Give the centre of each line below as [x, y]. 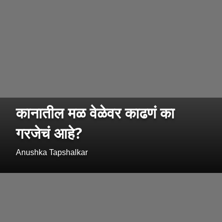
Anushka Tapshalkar [52, 153]
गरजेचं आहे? [49, 133]
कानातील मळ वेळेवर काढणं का [95, 113]
